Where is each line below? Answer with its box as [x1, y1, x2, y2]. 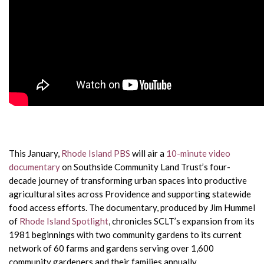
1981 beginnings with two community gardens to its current [9, 229, 242, 240]
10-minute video [166, 148, 230, 159]
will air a [130, 148, 166, 159]
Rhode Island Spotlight [19, 216, 108, 226]
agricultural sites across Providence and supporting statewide [9, 189, 251, 199]
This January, [9, 148, 61, 159]
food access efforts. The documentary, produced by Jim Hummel [9, 202, 255, 213]
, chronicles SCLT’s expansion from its [108, 216, 255, 226]
